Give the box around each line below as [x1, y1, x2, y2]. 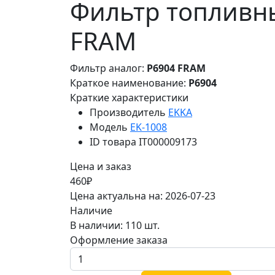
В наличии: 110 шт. [70, 219, 160, 233]
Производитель [90, 106, 166, 120]
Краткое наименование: [70, 76, 188, 90]
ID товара [90, 135, 136, 149]
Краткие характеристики [70, 91, 188, 105]
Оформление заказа [70, 233, 168, 247]
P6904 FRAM [147, 61, 206, 76]
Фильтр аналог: [70, 61, 147, 76]
